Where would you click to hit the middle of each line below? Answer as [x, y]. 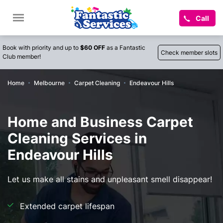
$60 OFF [93, 48]
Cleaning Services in [77, 138]
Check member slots [189, 52]
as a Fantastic [125, 48]
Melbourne [49, 83]
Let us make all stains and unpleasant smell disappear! [110, 179]
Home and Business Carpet [100, 122]
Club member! [22, 56]
